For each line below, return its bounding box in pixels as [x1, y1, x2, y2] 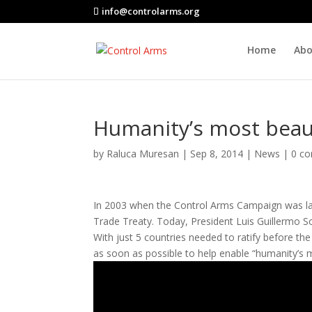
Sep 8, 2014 [190, 147, 244, 160]
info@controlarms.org [102, 4, 201, 17]
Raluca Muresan [107, 147, 180, 160]
